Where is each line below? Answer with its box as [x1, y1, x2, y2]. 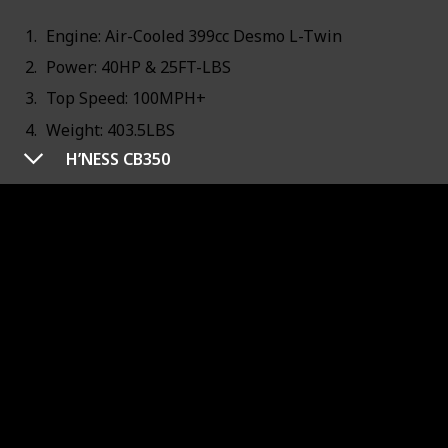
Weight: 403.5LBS [45, 118, 175, 141]
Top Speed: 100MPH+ [45, 87, 206, 110]
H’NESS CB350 [66, 148, 170, 171]
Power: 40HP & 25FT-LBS [45, 56, 231, 79]
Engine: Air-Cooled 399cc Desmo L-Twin [45, 25, 342, 47]
